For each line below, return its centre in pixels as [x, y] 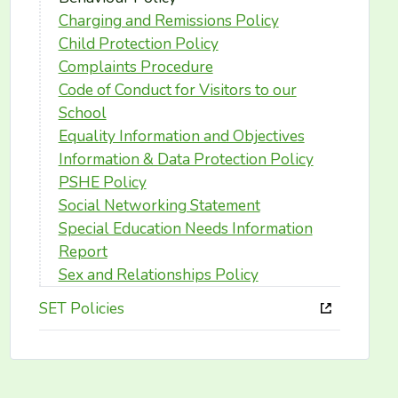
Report [83, 251]
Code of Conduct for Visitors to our [177, 90]
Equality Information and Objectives [181, 136]
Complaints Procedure [135, 67]
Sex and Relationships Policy [158, 275]
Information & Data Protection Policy [186, 159]
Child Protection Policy [138, 44]
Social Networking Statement [159, 205]
